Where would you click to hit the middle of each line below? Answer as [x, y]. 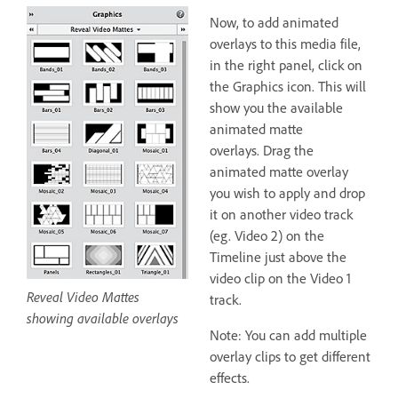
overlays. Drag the [262, 151]
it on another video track [281, 215]
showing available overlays [103, 318]
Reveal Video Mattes [83, 296]
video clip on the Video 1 [280, 279]
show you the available [276, 108]
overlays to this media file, [285, 44]
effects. [230, 378]
